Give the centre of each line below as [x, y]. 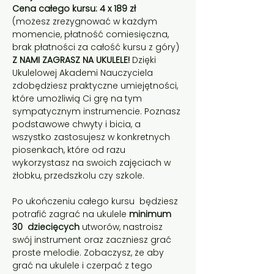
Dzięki [145, 60]
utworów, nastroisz [122, 227]
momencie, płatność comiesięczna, [92, 34]
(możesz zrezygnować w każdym [86, 21]
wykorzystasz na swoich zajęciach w [93, 163]
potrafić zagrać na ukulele [71, 214]
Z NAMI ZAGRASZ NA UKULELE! [72, 60]
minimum [151, 214]
